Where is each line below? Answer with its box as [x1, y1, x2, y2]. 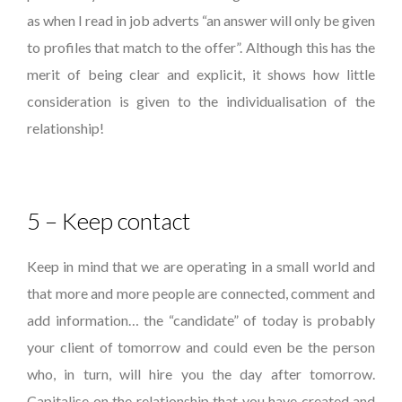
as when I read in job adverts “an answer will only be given [27, 12, 375, 29]
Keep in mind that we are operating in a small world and [27, 258, 375, 275]
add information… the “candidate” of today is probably [27, 311, 375, 328]
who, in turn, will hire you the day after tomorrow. [27, 365, 375, 382]
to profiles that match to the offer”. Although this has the [27, 39, 375, 56]
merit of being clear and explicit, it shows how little [27, 66, 375, 83]
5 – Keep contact [27, 206, 190, 235]
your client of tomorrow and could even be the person [27, 338, 375, 355]
